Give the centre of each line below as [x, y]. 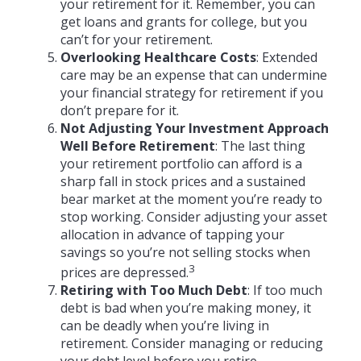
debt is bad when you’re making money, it [186, 307]
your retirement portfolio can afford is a [181, 163]
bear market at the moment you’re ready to [191, 199]
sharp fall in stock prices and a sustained [183, 181]
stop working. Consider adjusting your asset [194, 216]
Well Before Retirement [138, 145]
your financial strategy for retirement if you [192, 92]
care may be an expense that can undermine [194, 75]
